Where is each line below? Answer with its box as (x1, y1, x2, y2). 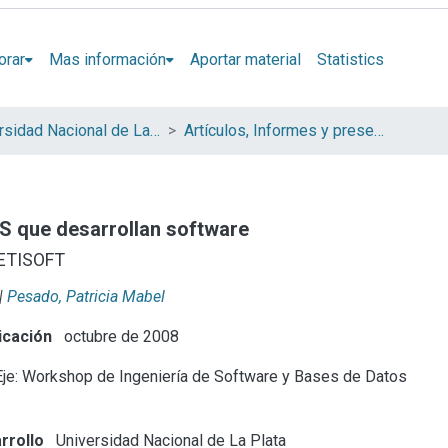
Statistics (316, 49, 384, 69)
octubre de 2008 (60, 326, 180, 346)
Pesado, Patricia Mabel (7, 286, 165, 306)
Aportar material (189, 49, 301, 69)
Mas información (48, 49, 166, 69)
